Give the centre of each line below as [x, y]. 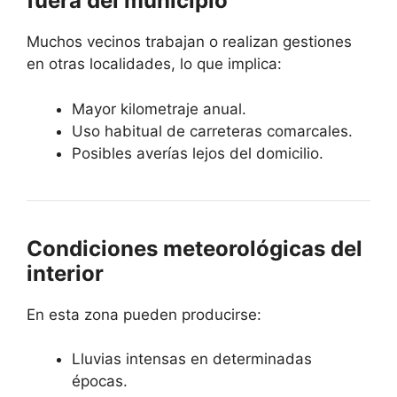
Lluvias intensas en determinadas [192, 359]
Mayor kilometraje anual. [159, 109]
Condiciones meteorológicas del [195, 248]
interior [65, 273]
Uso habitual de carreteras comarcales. [212, 131]
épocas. [100, 381]
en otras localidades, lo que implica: [154, 64]
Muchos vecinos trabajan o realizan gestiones [189, 42]
